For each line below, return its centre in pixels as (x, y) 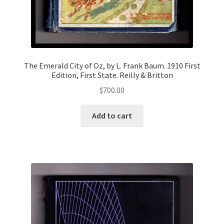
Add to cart (112, 116)
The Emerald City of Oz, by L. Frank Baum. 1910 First (112, 65)
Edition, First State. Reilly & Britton (112, 75)
